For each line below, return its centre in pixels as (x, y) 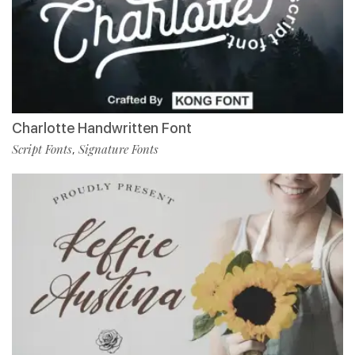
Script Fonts (42, 149)
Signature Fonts (118, 149)
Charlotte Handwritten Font (102, 128)
